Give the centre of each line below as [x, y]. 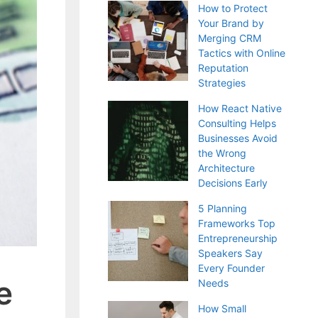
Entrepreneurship [238, 238]
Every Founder [231, 268]
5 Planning [223, 208]
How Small [222, 308]
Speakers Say [230, 253]
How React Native [240, 108]
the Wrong [222, 153]
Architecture [226, 168]
